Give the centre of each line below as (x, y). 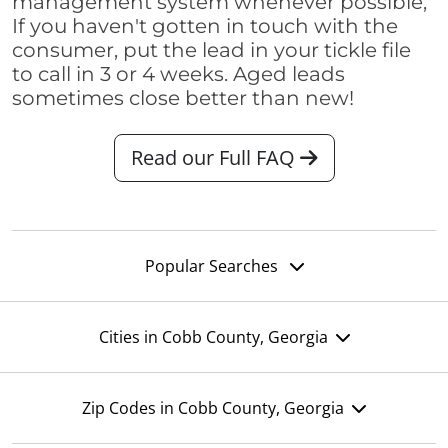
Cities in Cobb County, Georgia (213, 337)
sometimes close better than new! (183, 98)
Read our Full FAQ (215, 158)
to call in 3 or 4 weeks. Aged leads (178, 74)
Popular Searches (213, 266)
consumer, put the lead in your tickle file (211, 50)
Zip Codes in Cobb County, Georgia (213, 408)
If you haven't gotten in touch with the (205, 26)
